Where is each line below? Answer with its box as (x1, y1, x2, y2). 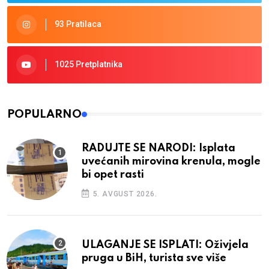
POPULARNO (7, 108, 82, 120)
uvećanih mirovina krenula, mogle (82, 156, 261, 167)
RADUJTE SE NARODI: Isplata (82, 142, 235, 154)
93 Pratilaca (55, 19, 101, 29)
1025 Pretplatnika (55, 59, 122, 69)
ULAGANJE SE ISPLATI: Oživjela (82, 239, 249, 250)
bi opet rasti (82, 169, 144, 180)
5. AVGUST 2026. (90, 189, 157, 198)
